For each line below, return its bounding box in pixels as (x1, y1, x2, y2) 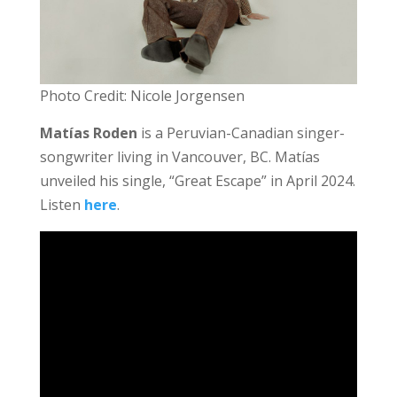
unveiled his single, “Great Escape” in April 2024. (39, 170, 355, 191)
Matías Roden (39, 122, 137, 143)
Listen (39, 194, 84, 214)
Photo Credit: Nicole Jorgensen (39, 85, 245, 105)
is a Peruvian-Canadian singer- (136, 122, 345, 143)
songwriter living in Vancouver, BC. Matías (39, 146, 320, 167)
